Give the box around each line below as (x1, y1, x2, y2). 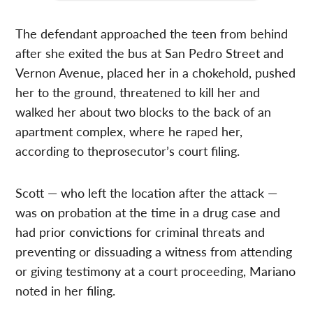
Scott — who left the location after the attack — (15, 183, 278, 201)
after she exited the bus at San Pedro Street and (15, 43, 284, 61)
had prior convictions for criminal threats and (15, 222, 265, 240)
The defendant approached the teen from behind (15, 24, 289, 42)
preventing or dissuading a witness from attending (15, 242, 293, 260)
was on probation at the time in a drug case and (15, 203, 281, 221)
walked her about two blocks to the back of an (15, 102, 272, 120)
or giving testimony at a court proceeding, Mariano (15, 261, 296, 279)
